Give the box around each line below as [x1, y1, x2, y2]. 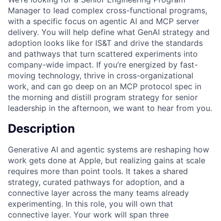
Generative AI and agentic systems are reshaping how [8, 144, 209, 154]
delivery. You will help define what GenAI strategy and [8, 27, 210, 37]
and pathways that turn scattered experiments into [8, 48, 198, 59]
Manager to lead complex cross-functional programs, [8, 5, 207, 15]
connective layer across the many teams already [8, 187, 189, 198]
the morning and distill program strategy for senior [8, 92, 198, 102]
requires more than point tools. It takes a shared [8, 166, 188, 176]
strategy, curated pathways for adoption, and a [8, 177, 184, 187]
